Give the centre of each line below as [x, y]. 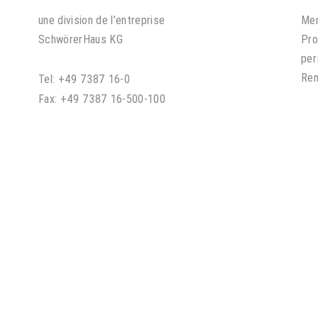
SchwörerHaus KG [81, 39]
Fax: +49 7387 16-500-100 [102, 99]
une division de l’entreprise [102, 20]
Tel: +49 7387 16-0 [84, 79]
